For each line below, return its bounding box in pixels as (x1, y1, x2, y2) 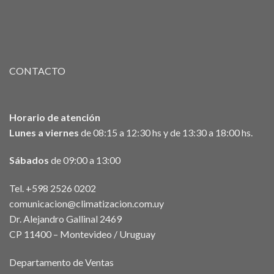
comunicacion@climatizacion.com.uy (9, 198, 164, 210)
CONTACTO (9, 64, 65, 76)
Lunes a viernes (9, 126, 79, 138)
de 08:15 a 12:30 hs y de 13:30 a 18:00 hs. (79, 126, 253, 138)
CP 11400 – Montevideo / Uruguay (9, 228, 155, 240)
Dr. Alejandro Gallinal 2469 (9, 213, 122, 225)
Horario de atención (9, 111, 100, 123)
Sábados (9, 154, 49, 166)
